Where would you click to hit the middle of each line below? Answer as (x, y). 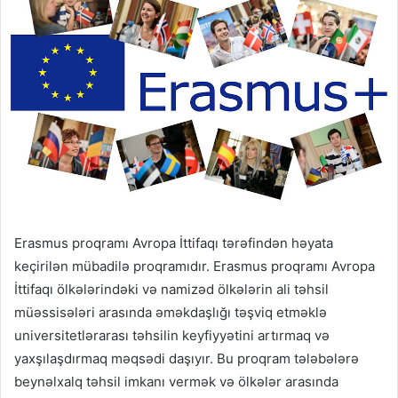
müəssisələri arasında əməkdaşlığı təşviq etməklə (171, 313)
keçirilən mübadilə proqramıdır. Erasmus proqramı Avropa (195, 267)
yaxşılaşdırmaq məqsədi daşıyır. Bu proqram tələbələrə (187, 359)
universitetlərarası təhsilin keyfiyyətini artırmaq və (172, 336)
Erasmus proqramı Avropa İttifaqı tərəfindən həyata (174, 243)
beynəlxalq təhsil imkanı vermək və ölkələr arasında (176, 382)
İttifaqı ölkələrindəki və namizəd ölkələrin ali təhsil (171, 290)
